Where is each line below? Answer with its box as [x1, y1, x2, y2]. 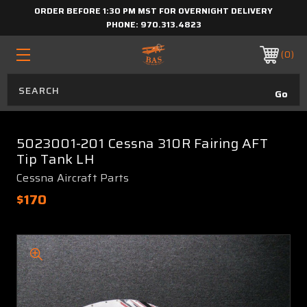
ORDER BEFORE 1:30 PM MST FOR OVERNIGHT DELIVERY [34, 4, 273, 17]
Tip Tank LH [16, 148, 95, 170]
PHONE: [106, 18, 140, 31]
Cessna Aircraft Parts [16, 169, 130, 186]
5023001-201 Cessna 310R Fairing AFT [16, 132, 268, 154]
